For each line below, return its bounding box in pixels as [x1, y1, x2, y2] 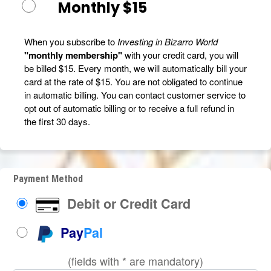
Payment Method [13, 173, 83, 185]
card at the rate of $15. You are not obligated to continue [24, 74, 243, 88]
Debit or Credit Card [64, 194, 191, 214]
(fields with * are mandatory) [68, 253, 203, 269]
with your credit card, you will [122, 48, 238, 61]
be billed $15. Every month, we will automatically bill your [24, 61, 247, 74]
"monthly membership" [24, 48, 122, 62]
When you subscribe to [24, 34, 117, 48]
